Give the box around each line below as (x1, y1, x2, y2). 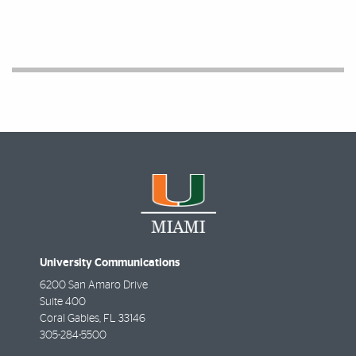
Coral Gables (40, 312, 99, 324)
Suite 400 (40, 296, 86, 308)
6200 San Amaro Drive (40, 279, 148, 291)
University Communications (40, 256, 180, 269)
